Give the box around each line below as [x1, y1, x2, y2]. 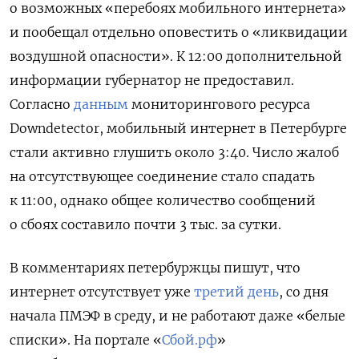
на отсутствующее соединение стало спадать [10, 167, 315, 184]
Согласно [10, 95, 74, 112]
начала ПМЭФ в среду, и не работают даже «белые [10, 307, 345, 324]
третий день [194, 283, 279, 300]
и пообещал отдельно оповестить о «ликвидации [10, 23, 348, 40]
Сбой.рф [162, 331, 217, 348]
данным [74, 95, 128, 112]
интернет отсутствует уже [10, 283, 194, 300]
